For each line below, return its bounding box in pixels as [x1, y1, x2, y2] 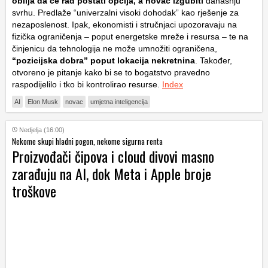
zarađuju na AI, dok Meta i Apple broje [12, 162, 211, 184]
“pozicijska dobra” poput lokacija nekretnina [12, 55, 195, 65]
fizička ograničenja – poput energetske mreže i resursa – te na [12, 31, 248, 41]
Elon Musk [28, 98, 58, 105]
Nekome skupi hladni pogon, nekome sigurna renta [12, 135, 163, 147]
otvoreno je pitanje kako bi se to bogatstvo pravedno [12, 67, 210, 77]
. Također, [195, 55, 232, 65]
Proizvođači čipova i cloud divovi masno [12, 145, 214, 167]
